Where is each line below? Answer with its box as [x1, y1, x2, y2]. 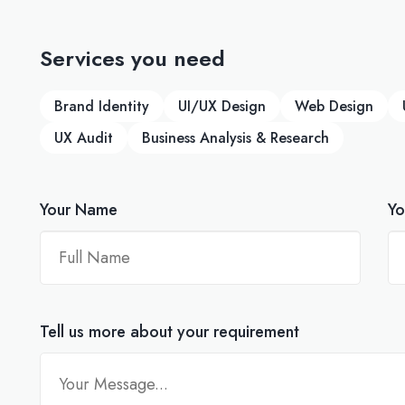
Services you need [39, 42, 225, 74]
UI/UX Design [177, 96, 266, 117]
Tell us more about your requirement [39, 320, 299, 344]
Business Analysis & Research [141, 127, 329, 148]
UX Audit [53, 127, 113, 148]
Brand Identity [53, 96, 149, 117]
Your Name [39, 198, 118, 221]
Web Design [294, 96, 373, 117]
